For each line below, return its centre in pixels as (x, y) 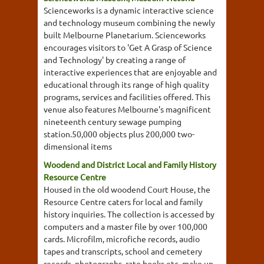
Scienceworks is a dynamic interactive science (129, 10)
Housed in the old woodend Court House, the (127, 189)
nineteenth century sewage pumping (113, 121)
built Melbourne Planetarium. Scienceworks (125, 35)
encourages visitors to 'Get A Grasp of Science (128, 47)
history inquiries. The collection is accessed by (129, 214)
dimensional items (78, 146)
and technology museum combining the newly (129, 22)
